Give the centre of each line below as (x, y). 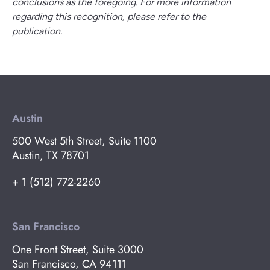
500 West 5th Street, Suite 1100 (84, 141)
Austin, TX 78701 (51, 155)
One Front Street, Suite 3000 (78, 250)
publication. (37, 31)
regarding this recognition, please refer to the (109, 17)
